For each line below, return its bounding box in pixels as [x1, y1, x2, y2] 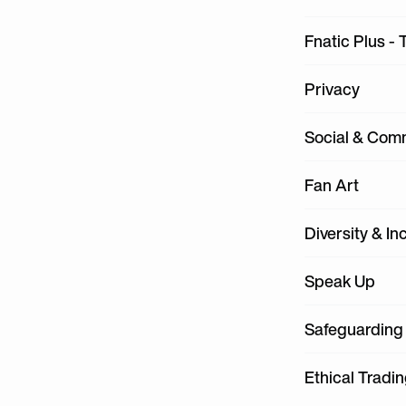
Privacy [304, 77, 360, 101]
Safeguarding [304, 317, 403, 341]
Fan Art [304, 173, 359, 197]
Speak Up [304, 269, 375, 293]
